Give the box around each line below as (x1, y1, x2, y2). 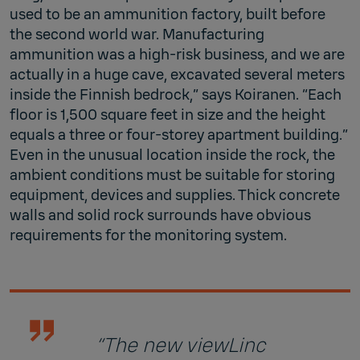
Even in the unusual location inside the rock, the (10, 145, 335, 165)
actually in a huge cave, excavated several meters (10, 64, 345, 84)
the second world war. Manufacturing (10, 24, 264, 44)
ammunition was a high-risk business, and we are (10, 44, 345, 64)
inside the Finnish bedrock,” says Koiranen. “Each (10, 84, 342, 104)
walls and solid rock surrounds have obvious (10, 205, 311, 225)
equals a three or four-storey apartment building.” (10, 125, 348, 145)
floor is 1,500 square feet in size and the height (10, 104, 325, 125)
